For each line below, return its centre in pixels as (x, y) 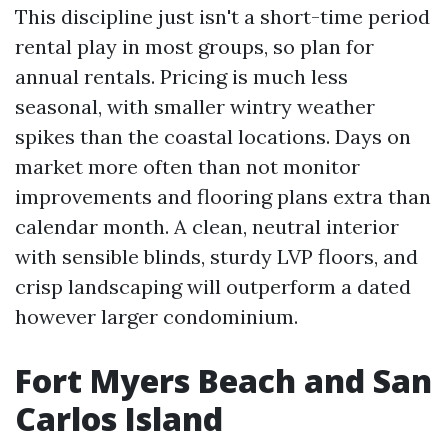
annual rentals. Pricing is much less (181, 76)
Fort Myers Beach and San (223, 380)
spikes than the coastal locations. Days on (213, 136)
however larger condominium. (156, 316)
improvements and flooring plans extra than (223, 196)
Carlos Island (119, 418)
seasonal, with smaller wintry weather (195, 106)
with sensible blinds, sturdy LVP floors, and (216, 256)
